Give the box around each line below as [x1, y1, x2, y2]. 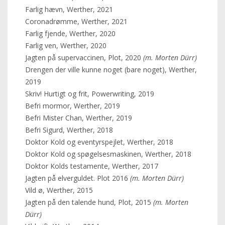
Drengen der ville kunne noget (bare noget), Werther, [25, 65, 197, 74]
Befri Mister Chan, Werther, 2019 [25, 113, 132, 123]
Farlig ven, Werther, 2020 [25, 41, 106, 50]
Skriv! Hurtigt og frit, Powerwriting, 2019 [25, 89, 154, 98]
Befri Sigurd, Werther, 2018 [25, 125, 113, 135]
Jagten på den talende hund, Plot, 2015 [25, 197, 151, 207]
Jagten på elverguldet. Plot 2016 [25, 173, 130, 183]
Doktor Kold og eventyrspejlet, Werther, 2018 [25, 137, 173, 147]
